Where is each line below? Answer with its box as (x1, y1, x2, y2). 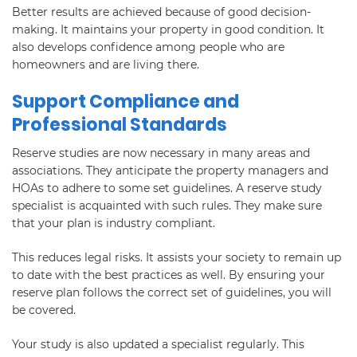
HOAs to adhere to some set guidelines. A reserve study (12, 180, 322, 195)
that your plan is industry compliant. (12, 215, 215, 230)
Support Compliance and (12, 88, 239, 114)
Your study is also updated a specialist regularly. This (12, 336, 304, 351)
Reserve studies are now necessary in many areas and (12, 145, 310, 160)
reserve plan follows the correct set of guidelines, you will (12, 284, 331, 300)
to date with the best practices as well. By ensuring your (12, 267, 325, 282)
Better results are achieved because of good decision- (12, 4, 311, 19)
